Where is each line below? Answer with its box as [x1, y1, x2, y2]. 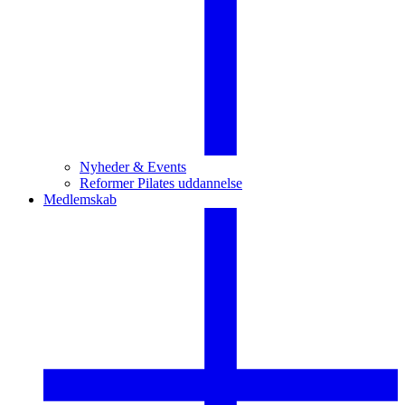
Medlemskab [43, 192, 117, 207]
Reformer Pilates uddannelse [80, 175, 242, 191]
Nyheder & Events [80, 159, 186, 174]
